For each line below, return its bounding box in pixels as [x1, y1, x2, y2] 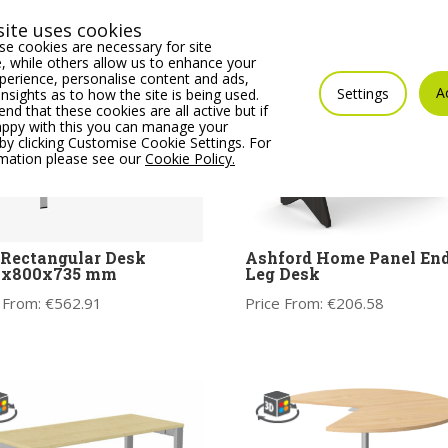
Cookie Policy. [145, 149, 235, 168]
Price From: [244, 293, 327, 314]
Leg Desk [244, 263, 320, 285]
